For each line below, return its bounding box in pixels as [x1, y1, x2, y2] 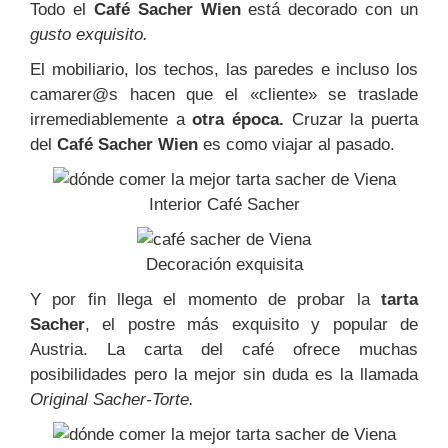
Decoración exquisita [145, 255, 303, 274]
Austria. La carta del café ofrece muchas [30, 340, 418, 359]
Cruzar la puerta [284, 110, 419, 129]
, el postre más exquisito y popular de [85, 315, 418, 334]
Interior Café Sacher [148, 195, 300, 214]
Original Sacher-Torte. [30, 390, 194, 409]
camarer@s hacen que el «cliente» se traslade [30, 85, 418, 104]
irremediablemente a [30, 110, 193, 129]
